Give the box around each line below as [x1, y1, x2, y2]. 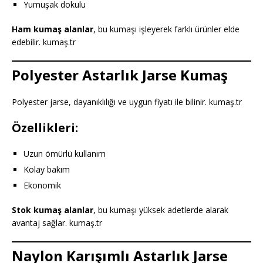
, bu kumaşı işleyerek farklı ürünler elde [93, 23, 240, 35]
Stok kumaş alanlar [12, 204, 93, 216]
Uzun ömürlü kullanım [23, 148, 106, 160]
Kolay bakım [23, 164, 70, 176]
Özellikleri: [12, 120, 78, 136]
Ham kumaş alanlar [12, 23, 93, 35]
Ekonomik [23, 180, 61, 191]
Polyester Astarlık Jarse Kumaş [12, 65, 228, 85]
